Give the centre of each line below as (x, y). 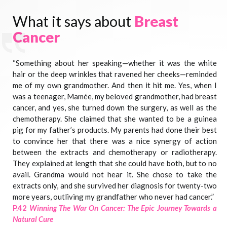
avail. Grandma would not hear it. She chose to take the (115, 174)
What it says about (73, 21)
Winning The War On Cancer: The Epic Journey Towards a (123, 208)
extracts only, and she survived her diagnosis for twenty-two (115, 185)
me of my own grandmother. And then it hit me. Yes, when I (115, 85)
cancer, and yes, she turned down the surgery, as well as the (115, 107)
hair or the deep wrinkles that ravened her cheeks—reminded (115, 74)
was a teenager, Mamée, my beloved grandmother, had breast (115, 96)
